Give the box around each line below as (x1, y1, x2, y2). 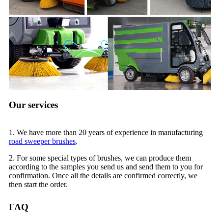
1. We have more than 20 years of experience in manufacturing (9, 128, 203, 137)
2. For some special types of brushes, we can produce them (9, 154, 191, 163)
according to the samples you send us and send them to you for (9, 163, 203, 171)
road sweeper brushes (9, 137, 76, 146)
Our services (9, 100, 58, 110)
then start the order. (9, 180, 68, 189)
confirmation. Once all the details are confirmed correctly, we (9, 171, 197, 180)
